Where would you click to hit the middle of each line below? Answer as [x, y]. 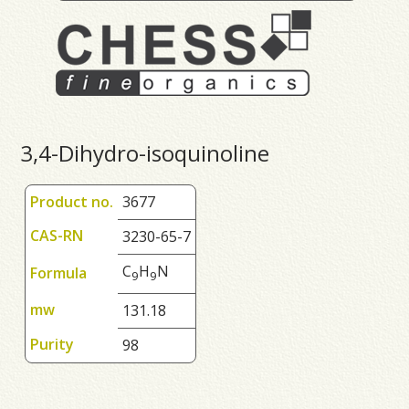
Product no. [72, 202]
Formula [59, 273]
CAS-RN [57, 236]
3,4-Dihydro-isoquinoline [145, 153]
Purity [52, 345]
